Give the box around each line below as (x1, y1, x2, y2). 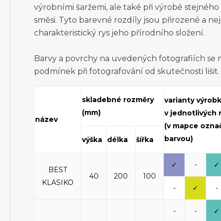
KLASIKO (42, 178, 74, 187)
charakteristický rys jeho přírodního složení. (34, 28, 205, 37)
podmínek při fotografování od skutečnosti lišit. (34, 67, 220, 76)
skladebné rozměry (82, 95, 154, 104)
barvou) (164, 134, 193, 143)
